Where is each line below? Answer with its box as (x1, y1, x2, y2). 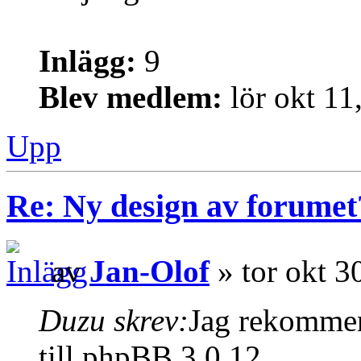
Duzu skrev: (39, 302, 189, 338)
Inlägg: (39, 43, 136, 78)
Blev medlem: (39, 79, 222, 114)
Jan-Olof (89, 253, 210, 288)
